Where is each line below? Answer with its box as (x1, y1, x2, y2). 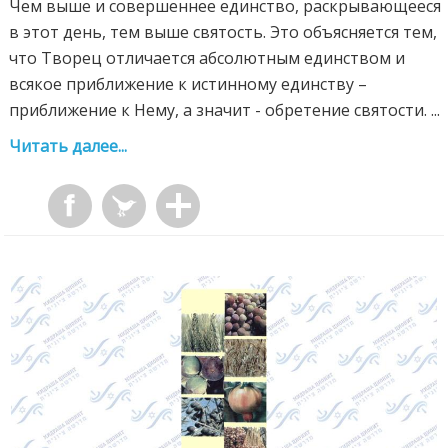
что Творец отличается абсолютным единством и (9, 47, 406, 70)
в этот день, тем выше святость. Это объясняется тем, (9, 21, 438, 44)
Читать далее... (9, 135, 128, 158)
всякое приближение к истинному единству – (9, 73, 368, 96)
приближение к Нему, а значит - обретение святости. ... (9, 99, 441, 122)
